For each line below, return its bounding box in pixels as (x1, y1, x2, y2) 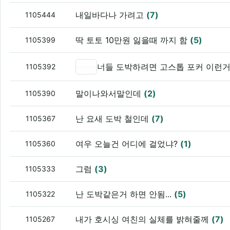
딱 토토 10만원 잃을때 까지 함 (75, 34, 190, 45)
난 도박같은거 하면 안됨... (75, 188, 175, 199)
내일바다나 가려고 (75, 9, 147, 20)
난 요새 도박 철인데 (75, 113, 152, 124)
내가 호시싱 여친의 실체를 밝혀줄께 (75, 214, 212, 224)
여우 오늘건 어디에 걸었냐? (75, 138, 181, 149)
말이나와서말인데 (75, 88, 144, 99)
